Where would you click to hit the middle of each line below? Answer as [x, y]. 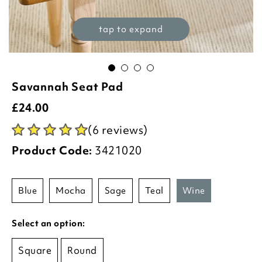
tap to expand [131, 29]
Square [35, 250]
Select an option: [49, 223]
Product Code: [52, 150]
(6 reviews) [118, 130]
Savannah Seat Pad [68, 87]
